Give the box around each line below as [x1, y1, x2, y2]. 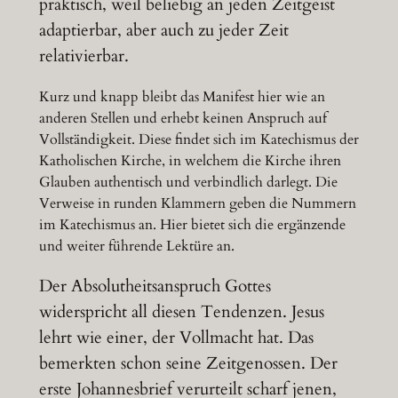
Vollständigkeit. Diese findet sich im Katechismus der [38, 130, 359, 150]
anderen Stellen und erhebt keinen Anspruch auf [38, 108, 327, 129]
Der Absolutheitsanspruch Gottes [38, 275, 271, 298]
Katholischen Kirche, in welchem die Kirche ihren [38, 151, 341, 171]
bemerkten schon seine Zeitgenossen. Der [38, 352, 338, 376]
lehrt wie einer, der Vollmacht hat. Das [38, 326, 314, 350]
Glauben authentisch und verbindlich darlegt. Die [38, 172, 338, 193]
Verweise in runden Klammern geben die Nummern [38, 194, 356, 214]
